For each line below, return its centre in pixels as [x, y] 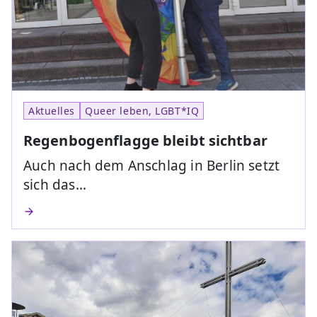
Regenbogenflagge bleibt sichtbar [145, 141]
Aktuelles [52, 111]
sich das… [55, 185]
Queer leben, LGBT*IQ [142, 111]
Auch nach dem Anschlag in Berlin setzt [152, 166]
